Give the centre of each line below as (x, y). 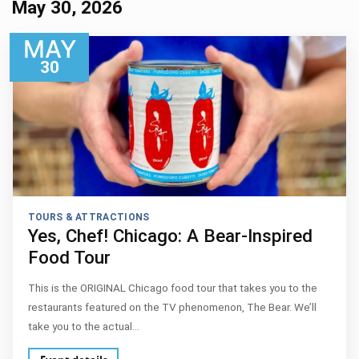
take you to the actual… (83, 326)
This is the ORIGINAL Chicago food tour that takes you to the (172, 287)
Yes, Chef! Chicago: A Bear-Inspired (170, 236)
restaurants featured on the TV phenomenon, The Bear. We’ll (172, 307)
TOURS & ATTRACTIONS (89, 217)
